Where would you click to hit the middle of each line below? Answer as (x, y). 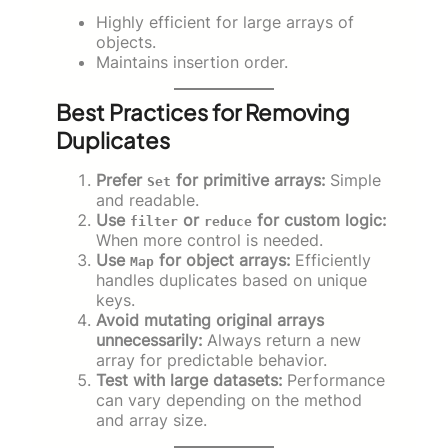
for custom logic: (319, 220)
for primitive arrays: (248, 180)
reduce (228, 222)
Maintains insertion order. (192, 62)
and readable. (147, 200)
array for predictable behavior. (211, 360)
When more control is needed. (209, 240)
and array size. (151, 420)
